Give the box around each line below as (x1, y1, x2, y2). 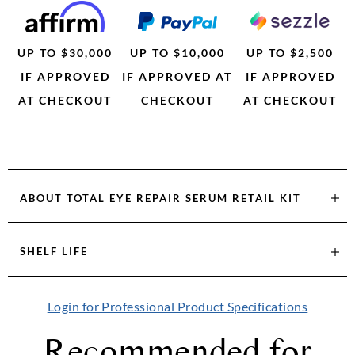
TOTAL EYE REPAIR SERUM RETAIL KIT (67, 191, 301, 204)
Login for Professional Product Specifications (47, 298, 308, 314)
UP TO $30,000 (17, 45, 113, 59)
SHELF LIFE (20, 245, 88, 258)
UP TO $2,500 (246, 45, 334, 59)
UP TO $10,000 (129, 45, 225, 59)
